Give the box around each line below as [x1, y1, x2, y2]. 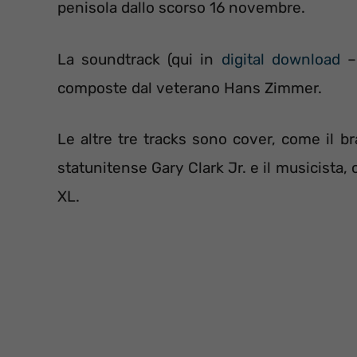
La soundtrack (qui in [57, 49, 222, 69]
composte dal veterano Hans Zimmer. [57, 78, 322, 97]
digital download [221, 49, 340, 69]
